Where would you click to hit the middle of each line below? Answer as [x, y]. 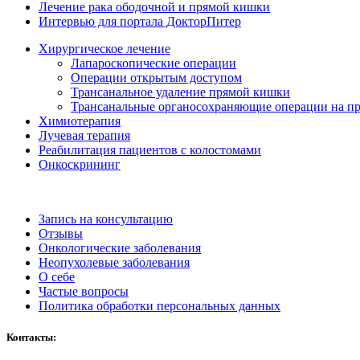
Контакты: [31, 337]
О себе [57, 276]
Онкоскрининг [80, 164]
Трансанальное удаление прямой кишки [180, 92]
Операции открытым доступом [156, 77]
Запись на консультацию [106, 219]
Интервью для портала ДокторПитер [140, 21]
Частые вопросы [84, 291]
